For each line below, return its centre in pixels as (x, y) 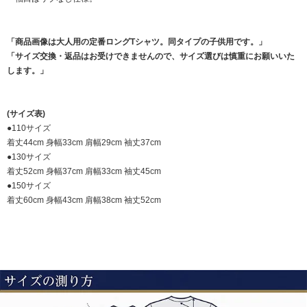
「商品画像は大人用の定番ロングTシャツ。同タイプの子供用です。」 (137, 42)
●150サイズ (29, 186)
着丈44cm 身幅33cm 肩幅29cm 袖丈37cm (84, 143)
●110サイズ (29, 128)
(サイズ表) (26, 114)
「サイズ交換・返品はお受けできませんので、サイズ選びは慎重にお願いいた (151, 57)
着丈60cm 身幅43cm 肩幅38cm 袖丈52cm (84, 200)
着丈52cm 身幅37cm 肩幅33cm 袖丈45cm (84, 172)
